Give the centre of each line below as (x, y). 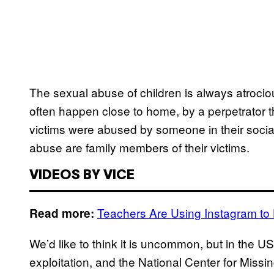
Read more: (62, 213)
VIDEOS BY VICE (82, 176)
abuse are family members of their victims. (139, 147)
